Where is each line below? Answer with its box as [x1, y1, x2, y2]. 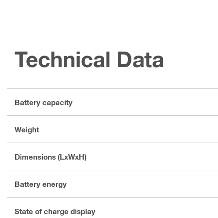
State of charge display [15, 206, 95, 216]
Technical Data [15, 46, 164, 72]
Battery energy [15, 179, 67, 188]
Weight [15, 125, 39, 134]
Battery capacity [15, 97, 73, 107]
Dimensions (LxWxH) [15, 152, 86, 161]
